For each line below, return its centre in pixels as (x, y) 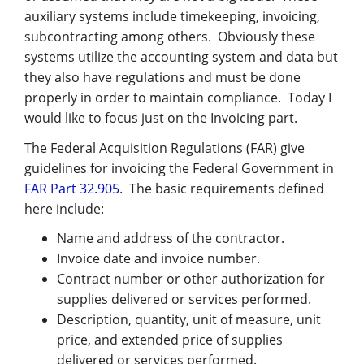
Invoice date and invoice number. (158, 258)
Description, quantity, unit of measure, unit (189, 319)
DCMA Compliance (73, 107)
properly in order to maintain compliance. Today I (178, 98)
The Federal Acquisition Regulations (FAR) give (165, 147)
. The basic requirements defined (222, 188)
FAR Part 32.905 (72, 188)
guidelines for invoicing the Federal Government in (179, 168)
